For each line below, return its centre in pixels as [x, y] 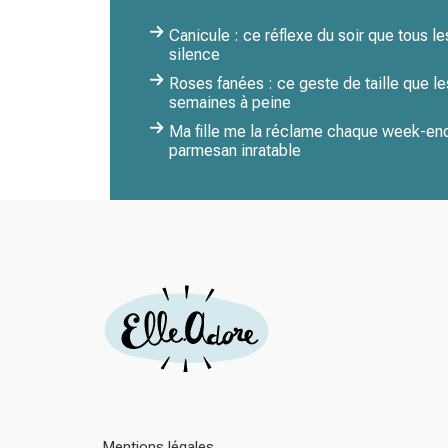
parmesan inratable [235, 150]
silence [194, 54]
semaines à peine [230, 102]
